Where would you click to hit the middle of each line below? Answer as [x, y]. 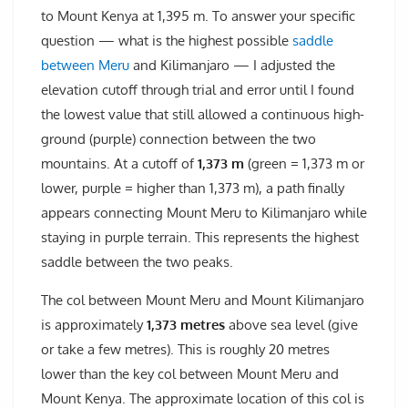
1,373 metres [186, 324]
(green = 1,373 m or [304, 163]
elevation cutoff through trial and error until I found [198, 89]
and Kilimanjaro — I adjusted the [232, 65]
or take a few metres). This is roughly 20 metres [185, 349]
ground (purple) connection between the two [178, 138]
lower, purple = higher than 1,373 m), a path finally [193, 188]
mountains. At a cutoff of [119, 163]
